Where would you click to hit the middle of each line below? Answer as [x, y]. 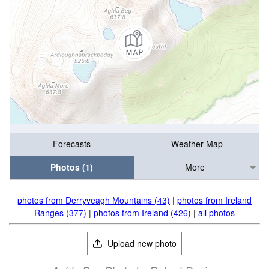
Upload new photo [141, 243]
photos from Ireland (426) [142, 213]
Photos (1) [72, 167]
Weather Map [197, 144]
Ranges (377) [60, 213]
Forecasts [72, 144]
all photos [216, 213]
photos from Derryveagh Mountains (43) [94, 200]
